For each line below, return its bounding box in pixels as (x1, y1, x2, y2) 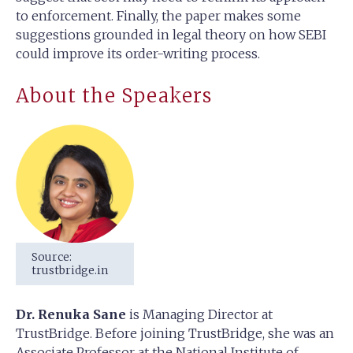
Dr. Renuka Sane (16, 307, 126, 322)
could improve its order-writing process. (16, 46, 260, 61)
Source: (32, 250, 72, 264)
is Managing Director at (126, 307, 273, 322)
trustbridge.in (32, 263, 108, 277)
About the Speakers (16, 84, 213, 108)
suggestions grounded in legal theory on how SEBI (16, 27, 326, 43)
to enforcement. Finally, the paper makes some (16, 8, 301, 24)
